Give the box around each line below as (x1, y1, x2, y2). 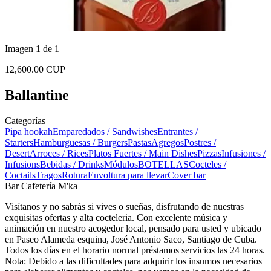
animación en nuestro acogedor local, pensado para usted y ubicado (5, 223, 261, 233)
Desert (5, 148, 30, 158)
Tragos (36, 169, 62, 180)
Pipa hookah (5, 126, 53, 137)
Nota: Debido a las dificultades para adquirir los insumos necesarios (5, 255, 262, 266)
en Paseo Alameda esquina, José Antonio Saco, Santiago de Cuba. (5, 233, 257, 244)
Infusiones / (221, 148, 266, 158)
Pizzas (197, 148, 221, 158)
